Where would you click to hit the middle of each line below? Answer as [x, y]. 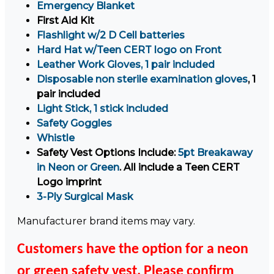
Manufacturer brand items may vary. [106, 221]
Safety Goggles [74, 123]
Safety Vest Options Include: [107, 153]
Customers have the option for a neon [133, 250]
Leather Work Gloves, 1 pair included [126, 65]
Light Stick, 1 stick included [102, 109]
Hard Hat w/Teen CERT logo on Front [129, 50]
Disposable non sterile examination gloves [142, 79]
